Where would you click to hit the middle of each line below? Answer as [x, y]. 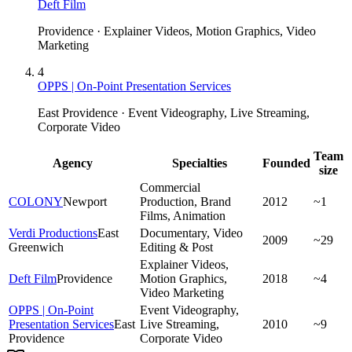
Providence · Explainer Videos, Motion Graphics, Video [177, 31]
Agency [73, 163]
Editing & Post [176, 247]
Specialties [200, 163]
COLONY [36, 201]
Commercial [170, 187]
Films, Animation [183, 215]
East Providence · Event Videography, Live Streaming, [174, 112]
